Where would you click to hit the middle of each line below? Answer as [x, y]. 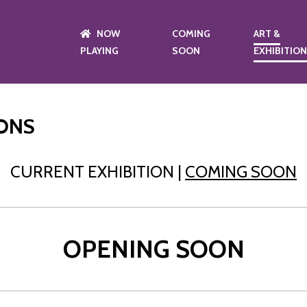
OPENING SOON [153, 249]
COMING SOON [241, 172]
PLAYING [100, 51]
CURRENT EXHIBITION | [98, 172]
